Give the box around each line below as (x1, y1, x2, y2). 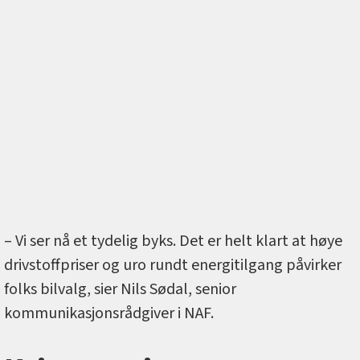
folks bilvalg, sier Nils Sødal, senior (4, 278, 236, 301)
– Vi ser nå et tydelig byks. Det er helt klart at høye (4, 230, 342, 253)
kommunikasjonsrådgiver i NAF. (4, 302, 214, 325)
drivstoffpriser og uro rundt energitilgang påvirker (4, 254, 342, 277)
